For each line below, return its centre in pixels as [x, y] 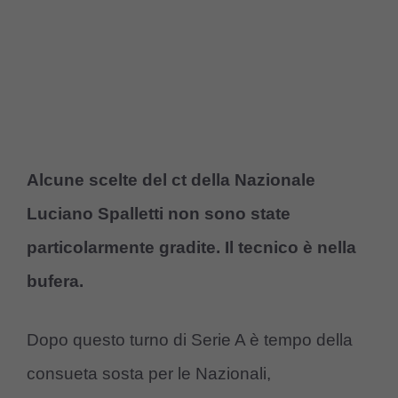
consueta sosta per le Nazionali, [149, 374]
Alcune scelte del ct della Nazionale [171, 179]
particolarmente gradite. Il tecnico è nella [191, 247]
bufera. [55, 281]
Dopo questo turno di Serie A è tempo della [190, 340]
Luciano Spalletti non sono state [159, 213]
